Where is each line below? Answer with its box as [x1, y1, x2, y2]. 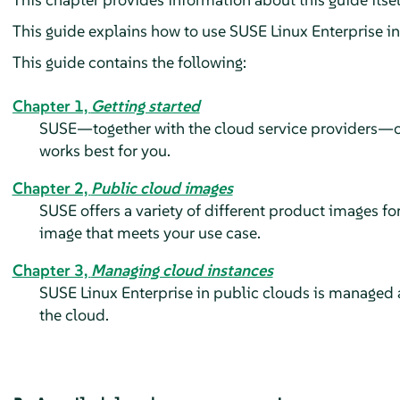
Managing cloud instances [90, 259, 273, 280]
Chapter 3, [12, 259, 91, 280]
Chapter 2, [12, 177, 91, 198]
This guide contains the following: [12, 51, 246, 72]
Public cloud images [90, 177, 233, 198]
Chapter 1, [12, 95, 91, 116]
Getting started [90, 95, 200, 116]
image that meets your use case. [38, 221, 261, 243]
